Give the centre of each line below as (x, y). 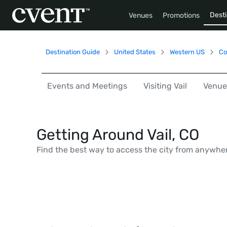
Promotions (181, 15)
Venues (141, 15)
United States (135, 52)
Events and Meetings (87, 86)
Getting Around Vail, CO (118, 135)
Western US (187, 52)
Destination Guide (73, 52)
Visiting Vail (165, 86)
